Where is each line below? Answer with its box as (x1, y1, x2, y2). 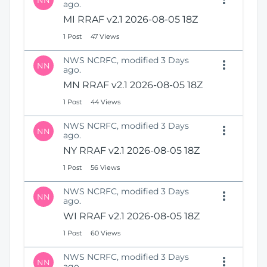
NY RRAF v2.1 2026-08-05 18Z (63, 145, 200, 156)
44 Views (91, 98, 120, 106)
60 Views (91, 229, 120, 237)
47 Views (91, 32, 119, 41)
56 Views (91, 163, 120, 172)
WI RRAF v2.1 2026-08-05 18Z (63, 210, 200, 222)
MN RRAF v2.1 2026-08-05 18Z (63, 79, 203, 91)
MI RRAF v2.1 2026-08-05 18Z (63, 14, 198, 25)
